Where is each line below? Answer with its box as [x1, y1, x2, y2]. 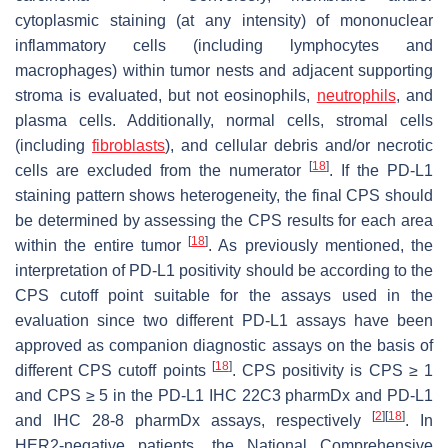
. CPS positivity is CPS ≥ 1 [231, 362, 434, 380]
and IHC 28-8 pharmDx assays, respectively [15, 412, 372, 430]
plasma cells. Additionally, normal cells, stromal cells [15, 112, 433, 130]
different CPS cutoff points [15, 362, 212, 380]
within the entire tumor [15, 237, 188, 255]
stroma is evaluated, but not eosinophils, [15, 87, 317, 105]
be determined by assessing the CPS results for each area [15, 212, 433, 230]
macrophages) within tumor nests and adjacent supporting [15, 62, 433, 80]
